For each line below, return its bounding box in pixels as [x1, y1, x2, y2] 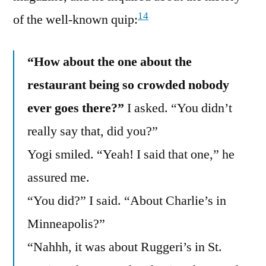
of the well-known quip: [13, 11, 138, 28]
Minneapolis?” [27, 216, 105, 233]
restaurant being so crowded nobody [27, 77, 229, 94]
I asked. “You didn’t [124, 100, 232, 117]
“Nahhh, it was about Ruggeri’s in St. [27, 239, 222, 256]
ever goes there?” [27, 100, 124, 117]
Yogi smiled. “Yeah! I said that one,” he [27, 146, 235, 163]
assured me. [27, 169, 90, 186]
